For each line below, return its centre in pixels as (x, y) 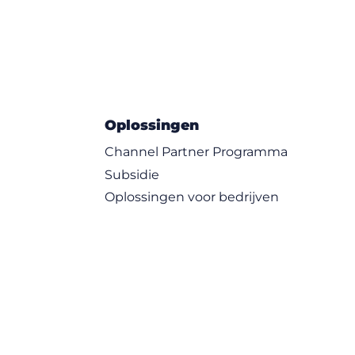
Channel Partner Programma (197, 151)
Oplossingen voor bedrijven (192, 197)
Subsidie (132, 174)
